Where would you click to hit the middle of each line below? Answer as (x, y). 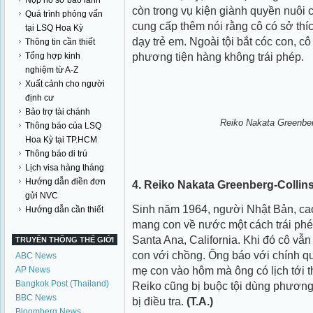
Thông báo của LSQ (63, 126)
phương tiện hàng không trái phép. (218, 57)
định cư (39, 98)
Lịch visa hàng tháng (65, 168)
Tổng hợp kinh (53, 56)
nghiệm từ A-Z (52, 70)
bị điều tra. (159, 301)
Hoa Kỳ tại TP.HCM (61, 140)
